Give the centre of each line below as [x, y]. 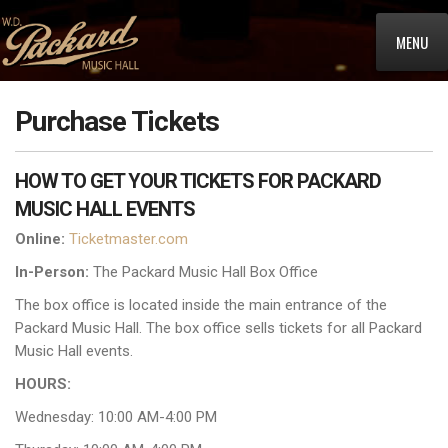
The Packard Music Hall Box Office [203, 272]
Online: [40, 239]
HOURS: [43, 384]
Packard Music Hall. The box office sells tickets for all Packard [218, 328]
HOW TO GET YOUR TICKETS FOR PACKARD [198, 181]
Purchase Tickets [117, 121]
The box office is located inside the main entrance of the [201, 305]
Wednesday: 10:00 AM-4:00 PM [116, 417]
